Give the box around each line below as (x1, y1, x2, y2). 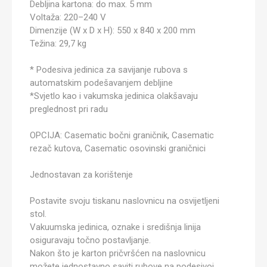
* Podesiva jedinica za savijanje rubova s (30, 64, 188, 75)
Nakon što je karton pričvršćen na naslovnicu (30, 248, 206, 259)
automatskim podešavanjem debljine (30, 77, 173, 88)
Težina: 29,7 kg (30, 38, 86, 49)
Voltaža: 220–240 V (30, 12, 106, 23)
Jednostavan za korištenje (30, 169, 133, 180)
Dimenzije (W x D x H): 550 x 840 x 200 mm (30, 25, 195, 36)
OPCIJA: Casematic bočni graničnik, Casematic (30, 130, 214, 141)
